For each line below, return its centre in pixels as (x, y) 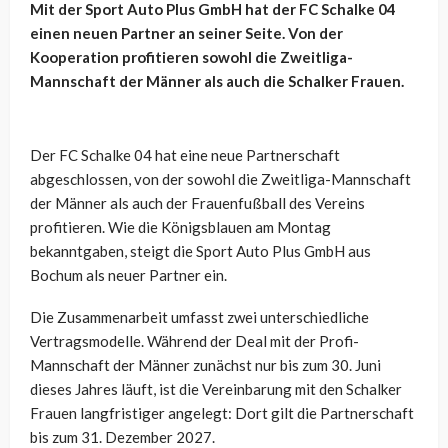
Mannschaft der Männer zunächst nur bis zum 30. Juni (205, 365)
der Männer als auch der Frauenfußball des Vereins (197, 203)
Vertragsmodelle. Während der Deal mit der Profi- (194, 341)
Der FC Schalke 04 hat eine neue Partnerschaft (185, 155)
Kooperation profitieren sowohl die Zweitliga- (191, 57)
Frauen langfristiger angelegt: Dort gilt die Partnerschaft (222, 413)
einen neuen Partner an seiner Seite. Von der (186, 33)
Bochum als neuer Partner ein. (128, 275)
